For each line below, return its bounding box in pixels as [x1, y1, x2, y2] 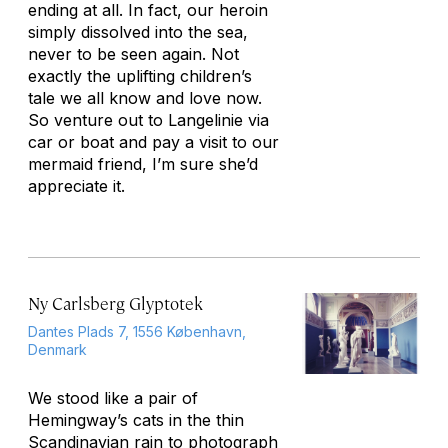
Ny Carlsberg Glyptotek [28, 292, 203, 314]
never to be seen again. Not [28, 44, 239, 64]
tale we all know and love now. [28, 88, 262, 108]
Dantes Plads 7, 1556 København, [28, 323, 246, 340]
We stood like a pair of [28, 388, 198, 408]
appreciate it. [28, 176, 125, 196]
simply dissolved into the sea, [28, 22, 248, 42]
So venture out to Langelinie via [28, 110, 269, 130]
